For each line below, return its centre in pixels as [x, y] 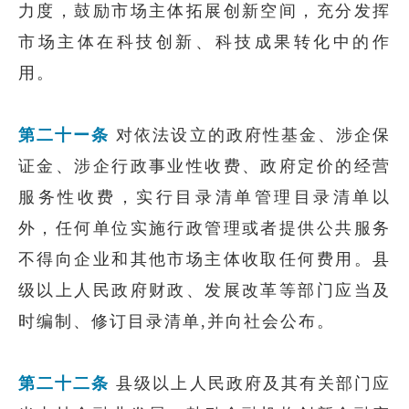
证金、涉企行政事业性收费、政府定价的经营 [204, 166]
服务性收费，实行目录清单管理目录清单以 [204, 197]
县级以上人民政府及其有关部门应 [250, 383]
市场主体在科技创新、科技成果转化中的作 [204, 42]
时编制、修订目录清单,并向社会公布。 [177, 321]
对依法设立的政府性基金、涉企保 [250, 135]
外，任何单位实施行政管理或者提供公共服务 [204, 228]
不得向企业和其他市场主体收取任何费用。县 [204, 259]
